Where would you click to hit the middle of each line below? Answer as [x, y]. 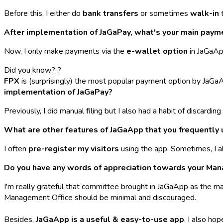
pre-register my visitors [74, 149]
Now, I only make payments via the [65, 51]
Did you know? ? [33, 70]
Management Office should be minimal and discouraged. [100, 197]
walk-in [205, 13]
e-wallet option [157, 51]
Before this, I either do [43, 13]
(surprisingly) [52, 81]
